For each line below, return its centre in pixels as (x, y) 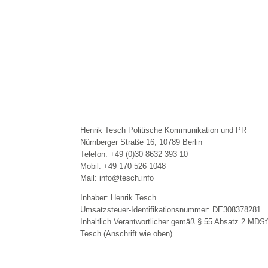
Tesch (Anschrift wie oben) (127, 233)
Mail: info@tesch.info (117, 178)
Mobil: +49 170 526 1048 (123, 166)
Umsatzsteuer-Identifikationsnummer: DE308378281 (171, 209)
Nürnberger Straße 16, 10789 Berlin (141, 142)
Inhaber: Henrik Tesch (118, 197)
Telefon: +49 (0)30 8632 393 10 (134, 154)
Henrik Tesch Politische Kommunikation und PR (164, 130)
